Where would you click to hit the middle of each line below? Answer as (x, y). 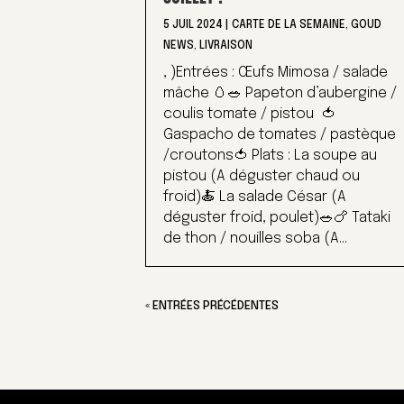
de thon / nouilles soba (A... (256, 239)
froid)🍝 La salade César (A (255, 197)
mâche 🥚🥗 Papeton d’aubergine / (280, 94)
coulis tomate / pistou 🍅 (250, 115)
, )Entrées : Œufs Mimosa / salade (276, 73)
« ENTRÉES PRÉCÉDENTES (212, 307)
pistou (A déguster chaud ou (262, 177)
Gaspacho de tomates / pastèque (280, 135)
